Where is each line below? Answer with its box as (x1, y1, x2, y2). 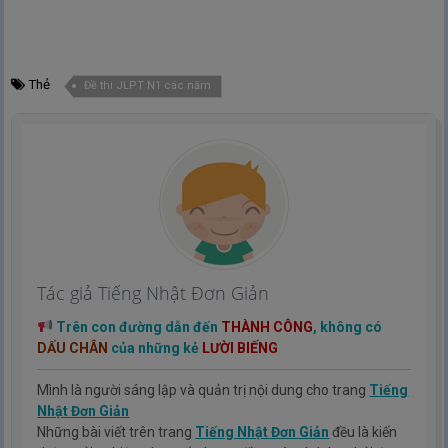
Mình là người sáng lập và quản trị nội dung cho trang (37, 382, 370, 399)
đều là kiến (329, 424, 398, 441)
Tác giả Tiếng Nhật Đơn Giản (37, 281, 270, 306)
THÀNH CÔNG (221, 319, 314, 336)
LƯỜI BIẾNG (202, 340, 279, 357)
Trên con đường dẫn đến (53, 319, 222, 336)
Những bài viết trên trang (37, 424, 196, 441)
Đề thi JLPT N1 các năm (84, 79, 212, 93)
